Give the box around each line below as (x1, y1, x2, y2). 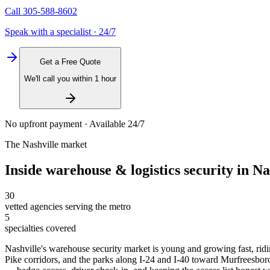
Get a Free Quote (40, 57, 101, 66)
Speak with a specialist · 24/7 (5, 27, 116, 37)
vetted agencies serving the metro (5, 201, 131, 212)
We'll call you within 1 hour (24, 74, 116, 83)
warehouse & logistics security (46, 162, 233, 178)
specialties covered (5, 223, 76, 234)
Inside (5, 162, 46, 178)
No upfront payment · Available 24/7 (5, 119, 145, 130)
